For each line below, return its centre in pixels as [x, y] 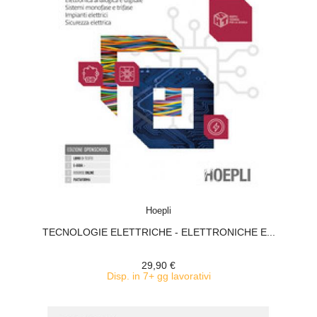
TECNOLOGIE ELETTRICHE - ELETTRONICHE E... [158, 232]
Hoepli [158, 211]
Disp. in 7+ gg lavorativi [158, 276]
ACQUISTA [171, 202]
